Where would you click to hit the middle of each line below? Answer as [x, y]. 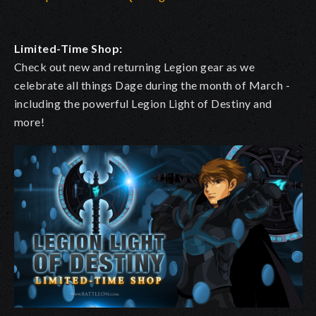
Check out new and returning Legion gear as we [135, 66]
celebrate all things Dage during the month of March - [152, 85]
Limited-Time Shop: [68, 48]
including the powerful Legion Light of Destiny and [143, 103]
